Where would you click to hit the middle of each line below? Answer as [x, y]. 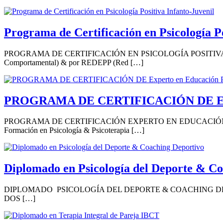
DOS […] [20, 199]
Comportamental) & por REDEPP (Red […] [74, 62]
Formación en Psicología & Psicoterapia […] [74, 130]
